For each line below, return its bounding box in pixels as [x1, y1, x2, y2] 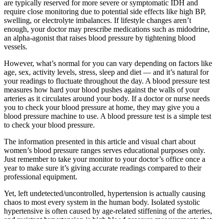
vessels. [4, 42, 27, 51]
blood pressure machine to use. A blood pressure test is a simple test [4, 111, 211, 120]
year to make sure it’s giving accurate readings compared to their [4, 163, 201, 172]
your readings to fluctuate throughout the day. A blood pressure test [4, 76, 210, 85]
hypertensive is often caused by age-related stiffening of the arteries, [4, 206, 212, 215]
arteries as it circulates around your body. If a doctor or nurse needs [4, 94, 210, 103]
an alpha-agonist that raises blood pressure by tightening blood [4, 33, 196, 42]
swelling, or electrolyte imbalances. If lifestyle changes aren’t [4, 16, 191, 24]
